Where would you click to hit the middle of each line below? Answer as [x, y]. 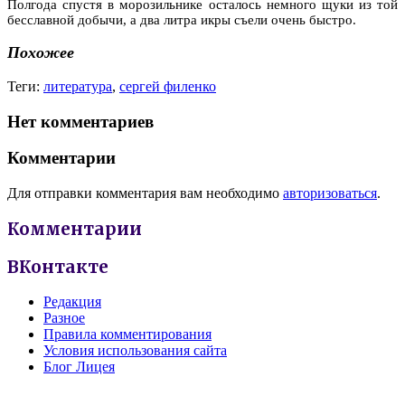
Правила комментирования [127, 334]
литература [78, 86]
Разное [64, 318]
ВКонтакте [58, 267]
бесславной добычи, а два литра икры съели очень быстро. [182, 19]
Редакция [72, 302]
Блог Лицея [79, 367]
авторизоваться [330, 193]
